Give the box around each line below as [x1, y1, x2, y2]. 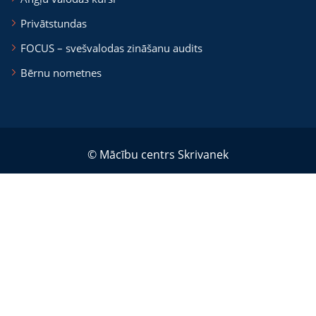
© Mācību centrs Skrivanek [87, 146, 229, 162]
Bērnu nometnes [20, 65, 102, 80]
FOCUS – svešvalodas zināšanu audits [20, 40, 202, 55]
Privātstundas [20, 16, 87, 30]
